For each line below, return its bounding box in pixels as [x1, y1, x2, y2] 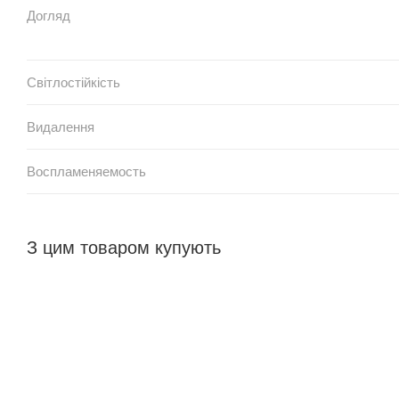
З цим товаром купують [27, 237, 221, 257]
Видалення [27, 118, 94, 134]
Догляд [27, 7, 70, 23]
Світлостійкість [27, 74, 120, 90]
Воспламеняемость [27, 163, 146, 179]
